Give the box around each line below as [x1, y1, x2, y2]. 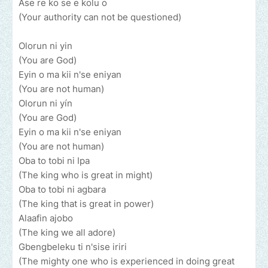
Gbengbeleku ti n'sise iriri [19, 241, 127, 253]
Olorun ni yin [19, 40, 72, 52]
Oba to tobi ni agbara [19, 184, 108, 196]
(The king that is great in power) [19, 198, 154, 210]
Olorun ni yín [19, 98, 72, 109]
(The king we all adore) [19, 227, 115, 239]
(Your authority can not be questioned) [19, 11, 181, 23]
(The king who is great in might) [19, 169, 153, 181]
